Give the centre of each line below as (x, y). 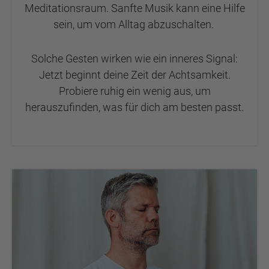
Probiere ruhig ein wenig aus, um (134, 91)
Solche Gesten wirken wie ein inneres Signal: (134, 59)
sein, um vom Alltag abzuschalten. (134, 24)
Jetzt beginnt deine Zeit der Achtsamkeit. (134, 75)
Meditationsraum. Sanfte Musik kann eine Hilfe (134, 8)
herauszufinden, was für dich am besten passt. (134, 107)
